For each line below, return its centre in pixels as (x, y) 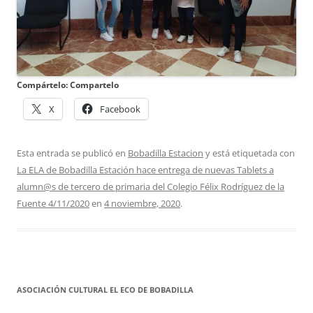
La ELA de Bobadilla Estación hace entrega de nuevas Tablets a (145, 169)
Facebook (120, 109)
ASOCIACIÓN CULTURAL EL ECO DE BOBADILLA (105, 289)
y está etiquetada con (249, 153)
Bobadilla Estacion (166, 153)
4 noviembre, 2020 (142, 203)
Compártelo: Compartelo (68, 85)
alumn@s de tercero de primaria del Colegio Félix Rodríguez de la (151, 186)
